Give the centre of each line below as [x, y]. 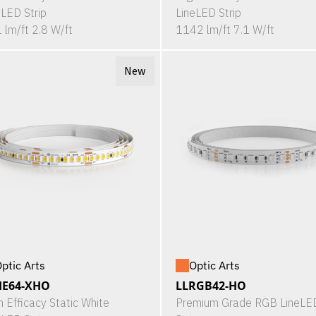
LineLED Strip [208, 12]
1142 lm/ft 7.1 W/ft [225, 29]
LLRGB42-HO [211, 286]
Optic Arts [214, 266]
